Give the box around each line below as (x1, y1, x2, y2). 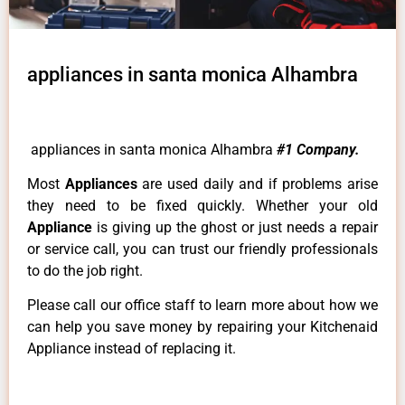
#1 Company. (277, 140, 360, 158)
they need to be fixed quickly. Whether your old (27, 197, 378, 215)
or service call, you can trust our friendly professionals (27, 240, 378, 259)
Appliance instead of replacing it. (27, 340, 236, 358)
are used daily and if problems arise (142, 175, 378, 193)
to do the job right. (27, 262, 143, 280)
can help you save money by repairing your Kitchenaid (27, 318, 378, 336)
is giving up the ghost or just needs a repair (97, 219, 378, 237)
